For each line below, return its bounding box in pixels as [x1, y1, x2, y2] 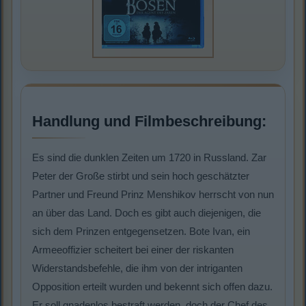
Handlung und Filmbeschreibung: [32, 113, 266, 130]
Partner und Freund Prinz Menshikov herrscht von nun [32, 189, 274, 201]
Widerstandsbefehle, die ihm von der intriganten [32, 262, 242, 275]
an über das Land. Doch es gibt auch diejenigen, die [32, 207, 261, 219]
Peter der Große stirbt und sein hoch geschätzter [32, 170, 249, 182]
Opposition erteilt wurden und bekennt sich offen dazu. [32, 281, 273, 293]
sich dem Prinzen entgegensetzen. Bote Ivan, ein [32, 225, 250, 238]
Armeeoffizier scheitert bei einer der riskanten [32, 244, 234, 256]
